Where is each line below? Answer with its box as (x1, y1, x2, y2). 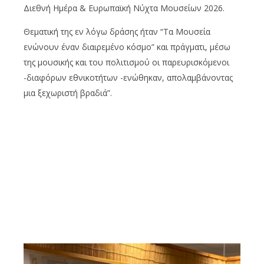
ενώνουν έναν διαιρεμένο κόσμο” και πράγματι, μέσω (24, 41, 230, 52)
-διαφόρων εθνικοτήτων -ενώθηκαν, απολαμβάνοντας (24, 71, 233, 83)
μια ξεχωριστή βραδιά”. (24, 87, 112, 98)
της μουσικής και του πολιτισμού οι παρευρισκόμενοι (24, 56, 229, 68)
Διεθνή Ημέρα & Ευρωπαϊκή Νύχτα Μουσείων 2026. (24, 2, 225, 14)
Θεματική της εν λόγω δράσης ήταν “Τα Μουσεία (24, 25, 210, 37)
